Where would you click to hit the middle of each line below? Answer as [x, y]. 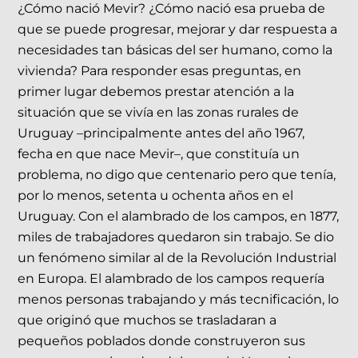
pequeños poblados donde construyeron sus [162, 341]
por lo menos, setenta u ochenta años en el [156, 196]
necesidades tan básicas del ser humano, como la [175, 50]
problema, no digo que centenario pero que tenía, [177, 175]
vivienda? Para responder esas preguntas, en [160, 71]
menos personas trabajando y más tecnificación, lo [179, 300]
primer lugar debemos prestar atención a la [156, 92]
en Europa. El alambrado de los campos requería [171, 279]
